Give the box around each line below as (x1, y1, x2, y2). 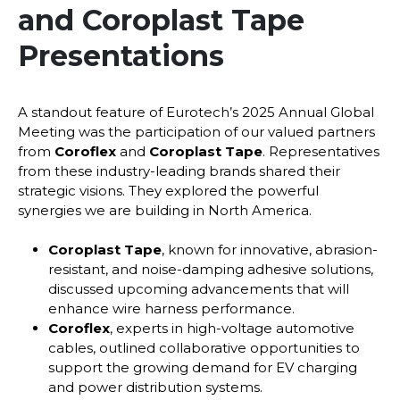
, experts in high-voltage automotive (110, 319, 355, 337)
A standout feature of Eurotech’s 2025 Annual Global (18, 104, 374, 121)
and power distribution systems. (48, 378, 263, 396)
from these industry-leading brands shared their (18, 162, 340, 180)
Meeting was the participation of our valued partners (18, 123, 375, 141)
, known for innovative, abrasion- (162, 240, 379, 258)
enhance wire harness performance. (48, 299, 296, 317)
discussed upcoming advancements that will (48, 279, 350, 297)
